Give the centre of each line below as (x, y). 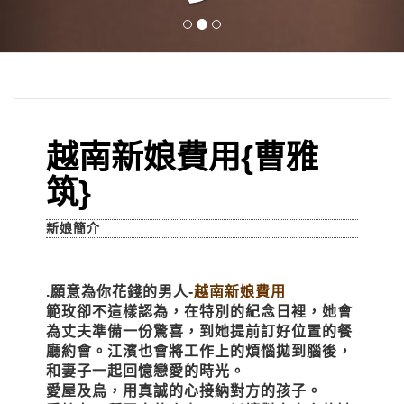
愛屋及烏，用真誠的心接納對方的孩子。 (184, 391)
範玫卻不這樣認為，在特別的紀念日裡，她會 (199, 312)
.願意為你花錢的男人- (120, 292)
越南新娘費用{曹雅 (182, 158)
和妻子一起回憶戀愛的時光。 (146, 372)
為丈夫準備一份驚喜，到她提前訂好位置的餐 (199, 332)
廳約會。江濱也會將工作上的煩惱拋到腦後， (199, 352)
